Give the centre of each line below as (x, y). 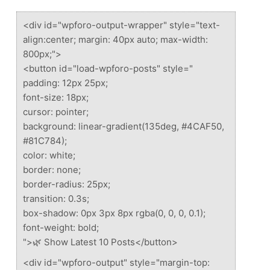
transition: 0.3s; (56, 198)
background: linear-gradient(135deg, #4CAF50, (124, 126)
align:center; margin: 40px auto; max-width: (115, 39)
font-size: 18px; (56, 97)
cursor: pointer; (56, 111)
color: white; (49, 155)
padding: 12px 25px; (65, 83)
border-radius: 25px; (67, 184)
